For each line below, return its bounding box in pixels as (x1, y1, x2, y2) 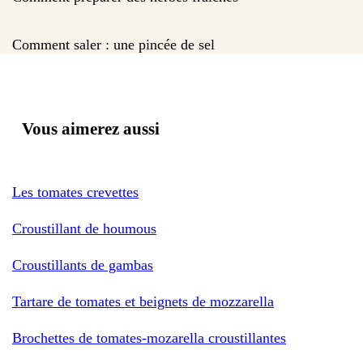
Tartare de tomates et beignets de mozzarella (12, 293, 274, 310)
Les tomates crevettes (12, 183, 139, 200)
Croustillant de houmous (12, 220, 156, 237)
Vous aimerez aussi (22, 118, 160, 139)
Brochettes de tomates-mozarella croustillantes (12, 329, 286, 346)
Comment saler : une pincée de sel (12, 36, 215, 53)
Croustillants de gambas (12, 256, 153, 273)
